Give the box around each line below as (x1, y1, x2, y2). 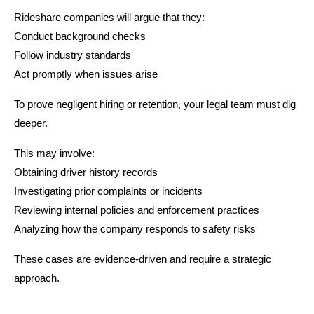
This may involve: (14, 147, 95, 159)
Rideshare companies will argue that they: (14, 11, 205, 23)
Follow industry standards (14, 49, 131, 61)
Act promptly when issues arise (14, 68, 158, 80)
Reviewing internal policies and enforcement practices (14, 204, 259, 216)
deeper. (14, 117, 48, 129)
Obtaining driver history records (14, 166, 158, 178)
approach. (14, 272, 60, 284)
